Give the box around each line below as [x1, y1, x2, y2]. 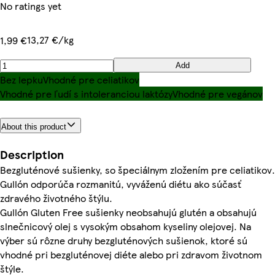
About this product [1, 122, 66, 131]
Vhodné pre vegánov [172, 87, 263, 101]
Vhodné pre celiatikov [43, 72, 139, 87]
